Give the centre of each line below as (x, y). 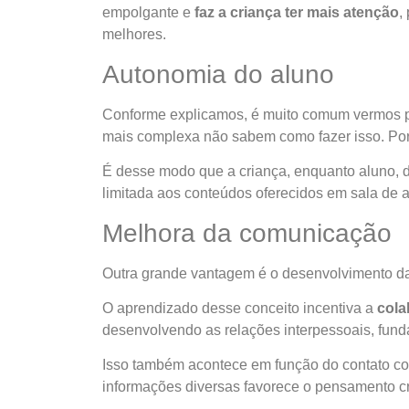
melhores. (134, 35)
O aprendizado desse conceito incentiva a (240, 308)
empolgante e (148, 13)
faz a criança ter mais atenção (297, 13)
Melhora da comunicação (247, 233)
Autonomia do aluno (218, 74)
